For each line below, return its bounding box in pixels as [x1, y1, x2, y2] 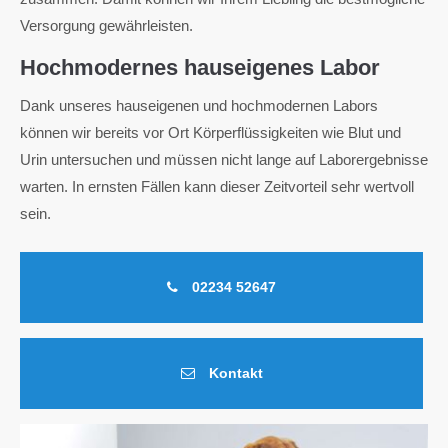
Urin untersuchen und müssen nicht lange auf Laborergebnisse [20, 151, 428, 168]
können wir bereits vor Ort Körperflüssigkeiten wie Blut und [20, 124, 401, 141]
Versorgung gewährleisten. [20, 17, 193, 34]
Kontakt [204, 366, 263, 381]
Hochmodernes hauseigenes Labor [20, 55, 380, 80]
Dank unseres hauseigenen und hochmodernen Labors [20, 97, 378, 114]
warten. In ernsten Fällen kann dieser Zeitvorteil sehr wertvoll [20, 178, 414, 195]
